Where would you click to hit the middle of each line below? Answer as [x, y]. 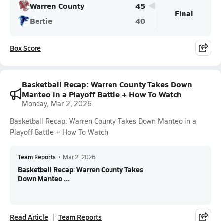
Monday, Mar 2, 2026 [57, 103]
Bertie [41, 20]
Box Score [25, 48]
